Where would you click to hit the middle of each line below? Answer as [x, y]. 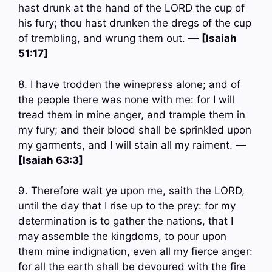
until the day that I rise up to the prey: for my [127, 206]
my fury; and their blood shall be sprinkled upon [135, 130]
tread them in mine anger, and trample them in [132, 114]
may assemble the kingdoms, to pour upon [122, 236]
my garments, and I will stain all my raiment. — [132, 145]
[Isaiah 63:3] [51, 160]
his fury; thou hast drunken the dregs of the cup [135, 23]
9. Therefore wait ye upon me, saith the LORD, [131, 191]
